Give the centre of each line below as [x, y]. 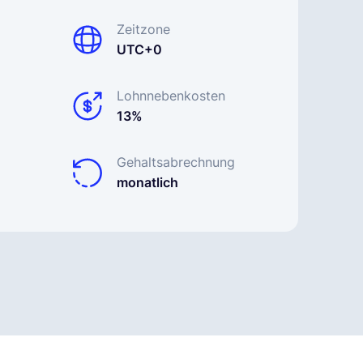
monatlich [147, 182]
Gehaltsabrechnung [176, 162]
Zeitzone [143, 29]
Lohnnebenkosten [171, 96]
